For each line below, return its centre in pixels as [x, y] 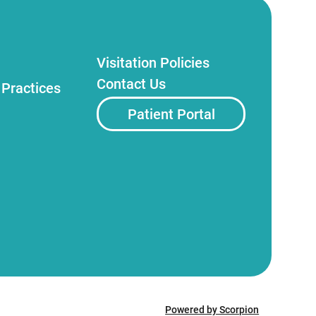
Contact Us [132, 84]
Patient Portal [171, 114]
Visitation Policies [153, 63]
